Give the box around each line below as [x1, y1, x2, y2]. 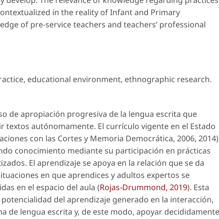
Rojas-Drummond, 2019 [100, 182, 187, 193]
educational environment [27, 74, 121, 85]
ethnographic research [125, 74, 210, 85]
